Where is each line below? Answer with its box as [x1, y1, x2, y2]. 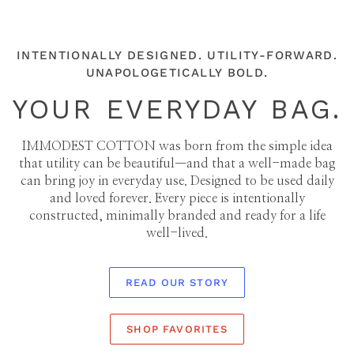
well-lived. [146, 227, 208, 240]
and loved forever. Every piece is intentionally [49, 192, 305, 205]
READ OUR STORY [125, 277, 229, 289]
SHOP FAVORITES [126, 323, 228, 336]
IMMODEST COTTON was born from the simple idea [21, 140, 333, 153]
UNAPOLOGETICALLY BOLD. [85, 66, 269, 81]
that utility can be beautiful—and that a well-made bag [19, 157, 335, 171]
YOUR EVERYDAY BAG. [13, 93, 341, 126]
